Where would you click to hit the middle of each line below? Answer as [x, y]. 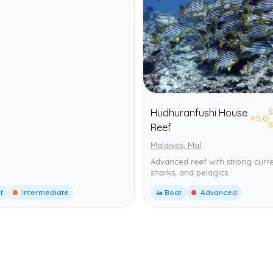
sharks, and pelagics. [190, 173]
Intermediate [44, 193]
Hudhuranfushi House [199, 113]
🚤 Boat [168, 193]
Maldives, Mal [176, 145]
